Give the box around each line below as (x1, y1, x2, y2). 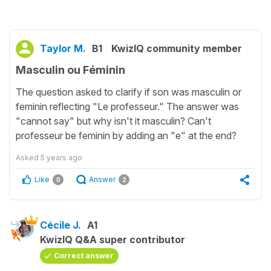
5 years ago (41, 153, 82, 163)
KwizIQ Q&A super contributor (40, 233, 185, 246)
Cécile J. (40, 219, 81, 232)
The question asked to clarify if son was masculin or (16, 86, 241, 99)
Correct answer (54, 251, 114, 261)
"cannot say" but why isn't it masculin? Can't (16, 115, 211, 128)
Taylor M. (40, 42, 86, 54)
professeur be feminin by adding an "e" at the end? (16, 129, 239, 142)
